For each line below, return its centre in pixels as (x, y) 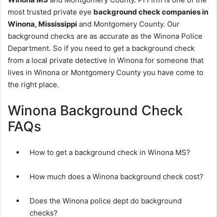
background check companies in (151, 12)
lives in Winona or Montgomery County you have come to (106, 72)
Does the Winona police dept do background (106, 201)
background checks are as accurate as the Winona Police (105, 36)
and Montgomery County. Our (128, 24)
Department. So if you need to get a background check (101, 48)
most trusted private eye (51, 12)
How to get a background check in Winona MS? (110, 152)
